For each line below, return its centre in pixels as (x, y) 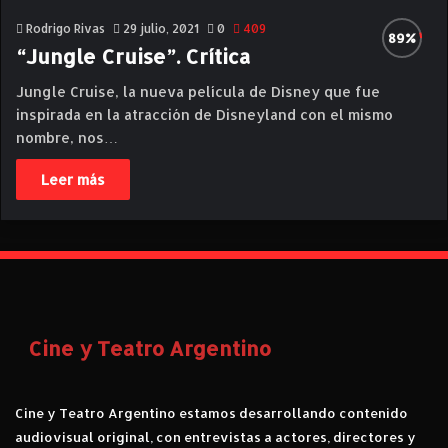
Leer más (73, 179)
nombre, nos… (67, 137)
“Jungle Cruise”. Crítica (133, 56)
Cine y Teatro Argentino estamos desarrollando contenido (211, 413)
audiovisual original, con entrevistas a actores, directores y (215, 437)
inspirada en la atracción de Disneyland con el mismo (204, 114)
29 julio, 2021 (161, 28)
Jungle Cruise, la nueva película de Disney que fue (198, 91)
